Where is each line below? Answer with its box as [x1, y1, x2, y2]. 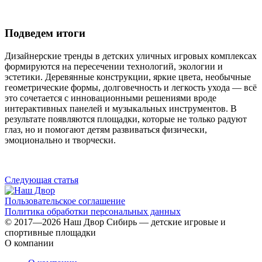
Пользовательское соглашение [5, 195, 125, 206]
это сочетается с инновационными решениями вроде [5, 92, 216, 103]
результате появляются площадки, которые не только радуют [5, 113, 247, 124]
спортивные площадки [5, 227, 96, 237]
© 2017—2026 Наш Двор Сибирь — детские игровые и [5, 216, 226, 227]
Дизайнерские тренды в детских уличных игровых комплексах [5, 50, 257, 61]
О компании [5, 237, 54, 248]
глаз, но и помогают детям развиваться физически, [5, 124, 207, 135]
